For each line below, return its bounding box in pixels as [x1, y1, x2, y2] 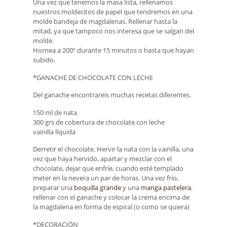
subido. [33, 55, 55, 65]
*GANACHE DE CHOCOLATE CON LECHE [33, 72, 153, 82]
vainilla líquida [33, 127, 75, 136]
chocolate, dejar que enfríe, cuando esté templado [33, 164, 183, 173]
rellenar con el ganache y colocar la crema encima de [33, 193, 190, 202]
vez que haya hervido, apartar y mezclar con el [33, 154, 172, 164]
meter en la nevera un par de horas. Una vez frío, [33, 173, 178, 183]
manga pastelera [141, 183, 191, 193]
